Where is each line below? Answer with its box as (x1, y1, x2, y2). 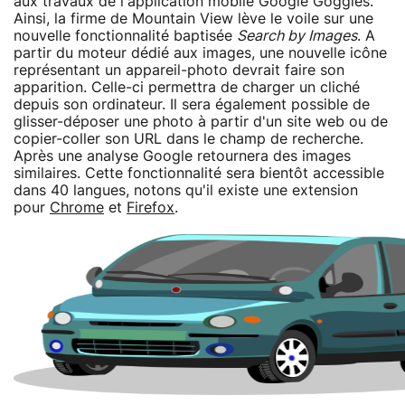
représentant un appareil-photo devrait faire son (14, 62, 344, 78)
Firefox (127, 200, 174, 215)
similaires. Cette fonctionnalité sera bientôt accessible (14, 165, 384, 181)
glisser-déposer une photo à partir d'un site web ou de (14, 114, 388, 129)
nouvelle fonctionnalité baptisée (14, 28, 237, 43)
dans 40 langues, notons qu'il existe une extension (14, 183, 358, 198)
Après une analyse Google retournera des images (14, 148, 351, 164)
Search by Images (237, 28, 357, 43)
